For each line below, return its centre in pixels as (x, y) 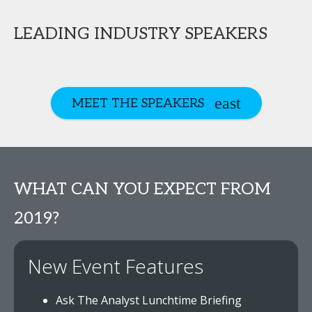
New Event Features (116, 266)
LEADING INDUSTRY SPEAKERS (141, 34)
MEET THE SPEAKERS (138, 103)
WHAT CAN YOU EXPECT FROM (142, 189)
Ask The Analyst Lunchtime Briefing (149, 300)
